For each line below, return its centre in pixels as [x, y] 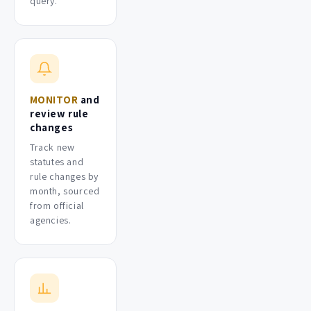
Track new [52, 147]
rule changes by [64, 176]
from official [57, 205]
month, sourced [65, 191]
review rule [59, 113]
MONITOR [54, 99]
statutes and [57, 161]
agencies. [51, 220]
